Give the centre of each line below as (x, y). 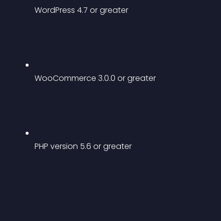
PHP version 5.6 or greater (83, 146)
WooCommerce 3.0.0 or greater (95, 78)
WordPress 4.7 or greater (81, 10)
